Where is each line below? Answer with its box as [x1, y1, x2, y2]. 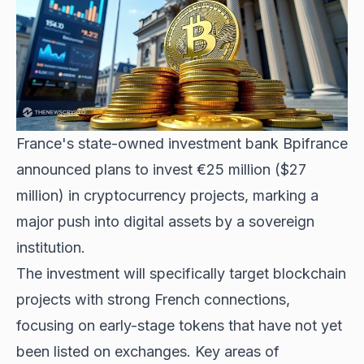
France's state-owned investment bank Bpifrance [16, 135, 348, 153]
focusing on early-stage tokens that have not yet [16, 317, 342, 335]
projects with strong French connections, [16, 291, 290, 309]
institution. [16, 239, 85, 257]
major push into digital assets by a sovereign [16, 213, 314, 231]
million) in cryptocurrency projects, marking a [16, 187, 318, 205]
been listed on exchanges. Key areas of [16, 343, 279, 361]
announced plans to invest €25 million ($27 [16, 161, 306, 179]
